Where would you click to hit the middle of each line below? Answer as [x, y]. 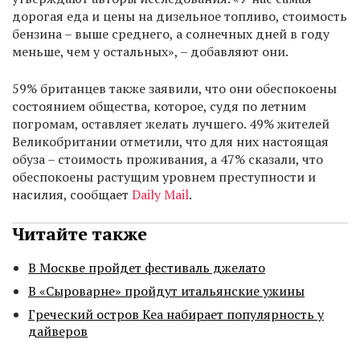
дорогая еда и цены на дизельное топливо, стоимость [180, 16]
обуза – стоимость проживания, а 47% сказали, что [168, 160]
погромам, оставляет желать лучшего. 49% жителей [171, 124]
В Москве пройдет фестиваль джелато [147, 268]
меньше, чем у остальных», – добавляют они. [150, 52]
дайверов [58, 331]
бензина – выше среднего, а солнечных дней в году [171, 34]
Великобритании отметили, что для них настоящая [170, 142]
